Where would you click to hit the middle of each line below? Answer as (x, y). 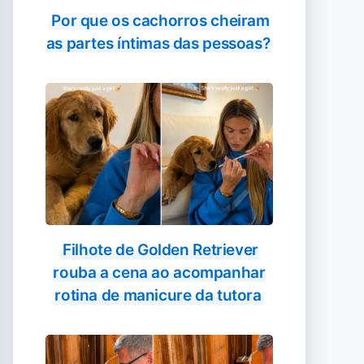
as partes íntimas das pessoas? (158, 43)
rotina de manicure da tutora (158, 295)
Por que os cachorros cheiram (160, 21)
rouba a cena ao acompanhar (159, 273)
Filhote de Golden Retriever (160, 250)
